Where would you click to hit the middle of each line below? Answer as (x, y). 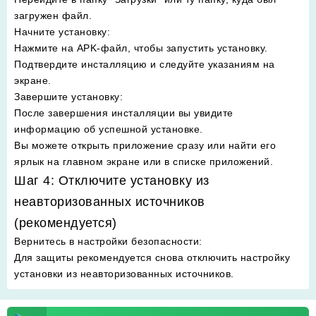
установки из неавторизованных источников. (124, 274)
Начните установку (61, 32)
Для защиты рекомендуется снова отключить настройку (152, 257)
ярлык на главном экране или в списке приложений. (144, 162)
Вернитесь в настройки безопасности (107, 241)
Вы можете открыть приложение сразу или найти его (145, 145)
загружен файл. (53, 16)
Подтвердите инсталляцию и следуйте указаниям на (145, 64)
